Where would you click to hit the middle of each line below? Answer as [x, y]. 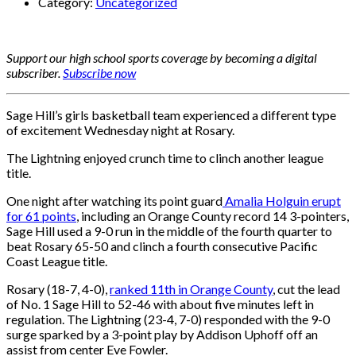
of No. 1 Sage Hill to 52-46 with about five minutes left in [160, 304]
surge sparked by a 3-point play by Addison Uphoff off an [162, 334]
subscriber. [35, 72]
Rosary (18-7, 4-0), [58, 288]
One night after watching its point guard [114, 200]
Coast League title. [57, 261]
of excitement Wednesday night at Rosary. [120, 130]
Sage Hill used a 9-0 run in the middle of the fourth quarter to [169, 230]
